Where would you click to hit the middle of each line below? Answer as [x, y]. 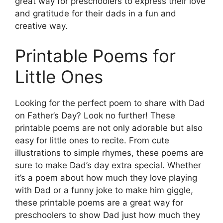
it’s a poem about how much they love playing [106, 177]
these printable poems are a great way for [99, 202]
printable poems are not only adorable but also [109, 128]
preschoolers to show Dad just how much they [108, 215]
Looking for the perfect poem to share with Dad [110, 103]
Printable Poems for [95, 56]
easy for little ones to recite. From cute [92, 140]
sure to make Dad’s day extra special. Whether [108, 165]
